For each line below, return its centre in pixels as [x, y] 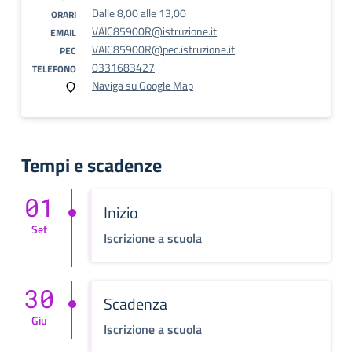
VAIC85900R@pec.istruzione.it [163, 49]
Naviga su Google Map [143, 85]
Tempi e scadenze [92, 165]
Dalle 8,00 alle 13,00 [139, 13]
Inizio [121, 213]
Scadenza [136, 304]
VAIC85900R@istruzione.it [154, 31]
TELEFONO [54, 69]
